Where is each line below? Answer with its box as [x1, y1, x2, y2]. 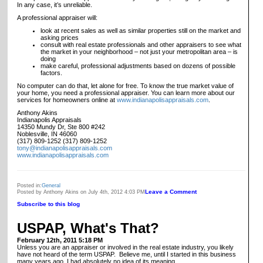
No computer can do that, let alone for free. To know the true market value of [17, 82, 234, 89]
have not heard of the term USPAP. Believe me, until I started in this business [17, 251, 236, 258]
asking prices [41, 33, 79, 41]
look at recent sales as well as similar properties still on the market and [41, 26, 241, 34]
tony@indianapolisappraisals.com [17, 144, 112, 151]
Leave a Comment [145, 188, 197, 195]
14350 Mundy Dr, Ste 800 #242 [17, 123, 105, 130]
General [42, 182, 60, 188]
